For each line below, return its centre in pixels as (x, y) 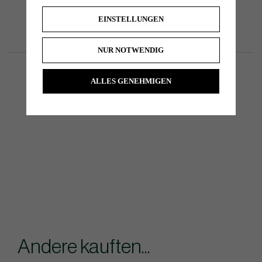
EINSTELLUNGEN (131, 19)
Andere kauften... (84, 247)
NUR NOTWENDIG (131, 50)
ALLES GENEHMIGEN (131, 81)
